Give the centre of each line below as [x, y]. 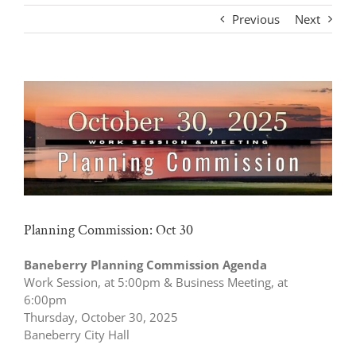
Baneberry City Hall [77, 335]
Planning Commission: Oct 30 [108, 230]
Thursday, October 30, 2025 [101, 317]
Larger [41, 106]
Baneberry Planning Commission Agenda [145, 265]
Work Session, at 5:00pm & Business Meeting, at [156, 282]
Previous [256, 19]
